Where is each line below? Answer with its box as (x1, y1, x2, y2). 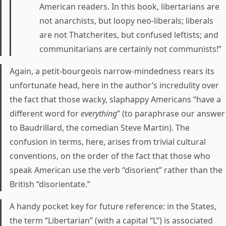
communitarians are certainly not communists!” (39, 43, 221, 54)
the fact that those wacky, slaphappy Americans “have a (10, 94, 221, 105)
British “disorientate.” (10, 179, 90, 190)
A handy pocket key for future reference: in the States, (10, 201, 216, 212)
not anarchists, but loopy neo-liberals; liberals (39, 15, 213, 26)
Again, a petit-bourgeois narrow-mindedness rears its (10, 66, 214, 77)
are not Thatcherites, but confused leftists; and (39, 29, 218, 40)
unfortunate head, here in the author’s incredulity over (10, 80, 219, 91)
